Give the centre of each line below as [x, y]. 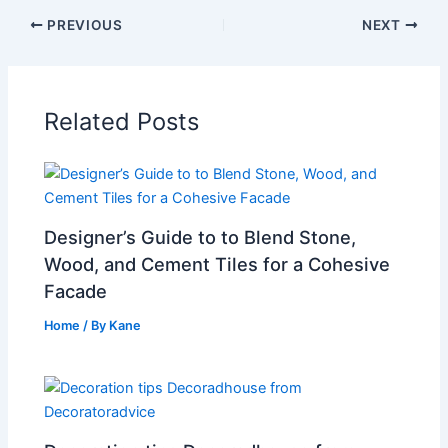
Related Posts [122, 121]
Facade [76, 291]
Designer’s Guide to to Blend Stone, [200, 237]
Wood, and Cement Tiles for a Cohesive [217, 264]
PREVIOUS [83, 24]
